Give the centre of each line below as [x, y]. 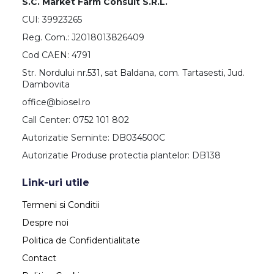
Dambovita [46, 85]
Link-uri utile [56, 183]
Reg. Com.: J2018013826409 [83, 38]
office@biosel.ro [56, 102]
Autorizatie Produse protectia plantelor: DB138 [121, 156]
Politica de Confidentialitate [81, 241]
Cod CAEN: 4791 [57, 55]
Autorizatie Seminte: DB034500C [94, 138]
